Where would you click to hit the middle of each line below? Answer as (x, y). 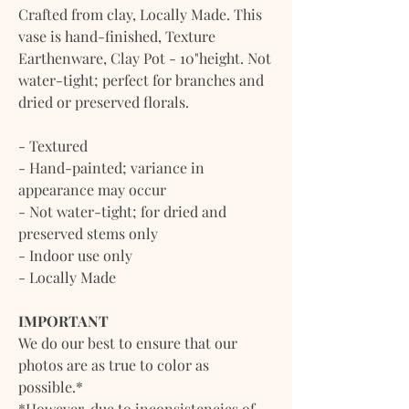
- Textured (53, 145)
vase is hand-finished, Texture (117, 36)
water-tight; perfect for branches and (141, 79)
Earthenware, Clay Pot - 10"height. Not (145, 58)
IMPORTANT (65, 320)
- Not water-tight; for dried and (122, 211)
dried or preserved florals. (104, 101)
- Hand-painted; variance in (111, 167)
